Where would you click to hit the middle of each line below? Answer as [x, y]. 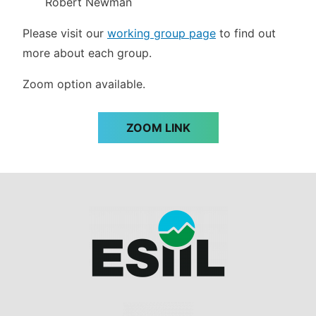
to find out [246, 33]
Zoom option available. [84, 84]
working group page [162, 33]
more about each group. [87, 53]
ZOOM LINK [158, 127]
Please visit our [65, 33]
